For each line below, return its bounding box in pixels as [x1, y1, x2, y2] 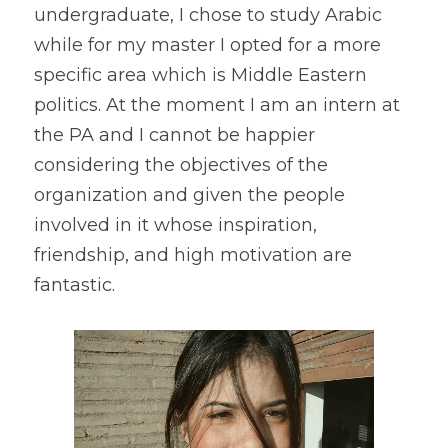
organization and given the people [34, 184, 345, 207]
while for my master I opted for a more [34, 34, 381, 57]
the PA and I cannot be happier [34, 124, 315, 147]
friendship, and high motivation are [34, 244, 352, 267]
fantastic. [34, 274, 115, 297]
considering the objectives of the [34, 154, 328, 177]
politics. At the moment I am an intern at [34, 94, 400, 117]
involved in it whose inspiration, [34, 214, 317, 237]
